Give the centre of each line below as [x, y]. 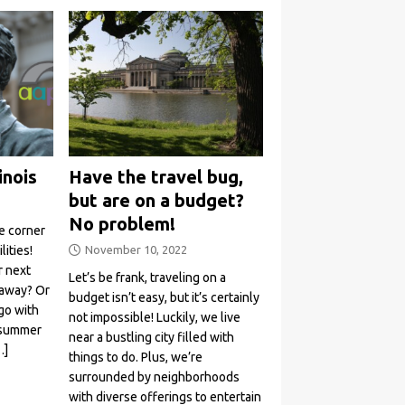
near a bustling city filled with [152, 338]
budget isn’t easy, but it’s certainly [165, 298]
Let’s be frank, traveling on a [148, 278]
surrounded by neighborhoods [155, 377]
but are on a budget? [157, 201]
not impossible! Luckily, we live [155, 318]
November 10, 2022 [137, 250]
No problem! [122, 224]
